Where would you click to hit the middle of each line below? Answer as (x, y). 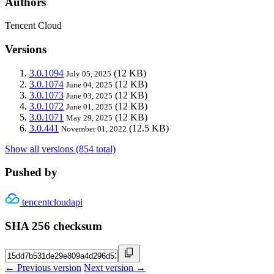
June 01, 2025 (89, 106)
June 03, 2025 (89, 95)
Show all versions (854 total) (60, 149)
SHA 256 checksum (54, 226)
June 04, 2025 (89, 84)
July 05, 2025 (89, 73)
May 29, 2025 (89, 117)
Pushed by (31, 172)
